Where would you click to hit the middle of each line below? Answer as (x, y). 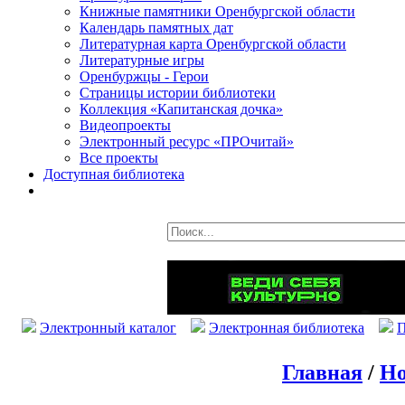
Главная (322, 372)
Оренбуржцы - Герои (144, 76)
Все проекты (119, 158)
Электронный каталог (108, 328)
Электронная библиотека (287, 328)
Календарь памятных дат (156, 28)
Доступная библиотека (114, 174)
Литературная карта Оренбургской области (213, 44)
